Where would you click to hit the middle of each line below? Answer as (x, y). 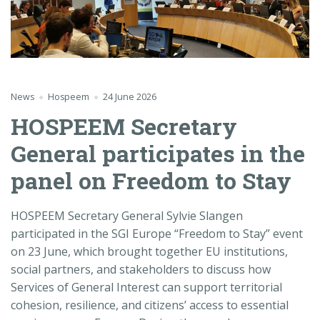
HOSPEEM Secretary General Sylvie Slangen (127, 215)
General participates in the (158, 154)
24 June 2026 (129, 96)
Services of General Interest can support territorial (146, 287)
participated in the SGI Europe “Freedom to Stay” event (157, 233)
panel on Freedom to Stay (151, 181)
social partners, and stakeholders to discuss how (141, 269)
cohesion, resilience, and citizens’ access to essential (150, 305)
